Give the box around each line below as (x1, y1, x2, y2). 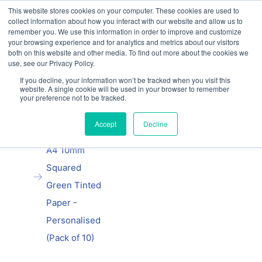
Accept (94, 119, 116, 129)
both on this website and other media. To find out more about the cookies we (8, 47, 249, 57)
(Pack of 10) (46, 232, 95, 243)
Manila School (46, 109, 105, 120)
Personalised (46, 215, 101, 226)
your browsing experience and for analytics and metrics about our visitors (8, 37, 239, 47)
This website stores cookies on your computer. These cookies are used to (8, 5, 239, 15)
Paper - (46, 197, 78, 208)
